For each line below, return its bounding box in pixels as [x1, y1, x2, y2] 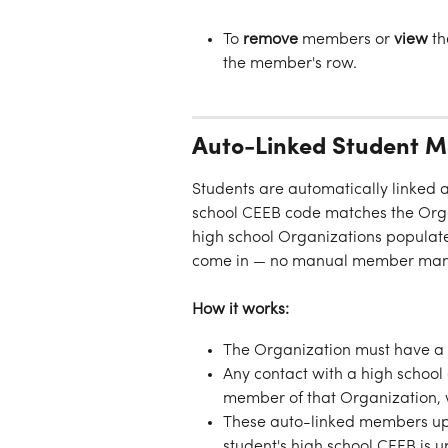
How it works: [192, 302, 289, 319]
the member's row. [223, 55, 357, 72]
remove [243, 31, 298, 48]
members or [298, 31, 394, 48]
